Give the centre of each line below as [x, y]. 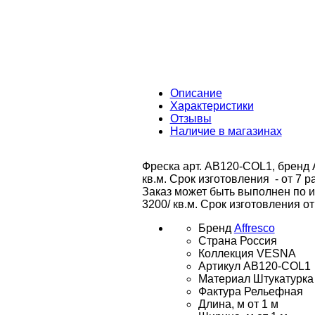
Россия [258, 240]
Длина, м [221, 304]
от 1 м [263, 304]
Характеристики [212, 105]
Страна [217, 240]
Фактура [219, 291]
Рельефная [273, 291]
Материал [224, 278]
